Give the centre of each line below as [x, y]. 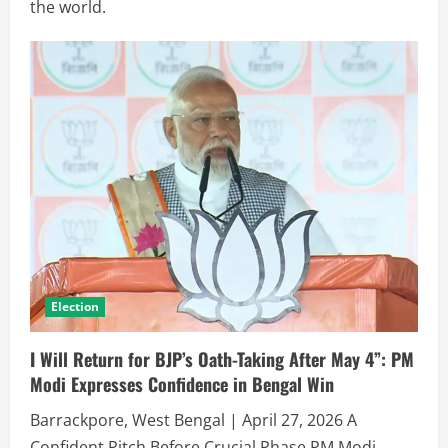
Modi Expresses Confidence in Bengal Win [182, 383]
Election [75, 306]
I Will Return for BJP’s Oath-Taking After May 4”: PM [222, 358]
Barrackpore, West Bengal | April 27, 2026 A [193, 419]
